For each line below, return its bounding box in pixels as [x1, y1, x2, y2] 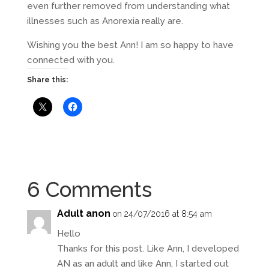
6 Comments [26, 177, 152, 202]
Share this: [26, 75, 68, 84]
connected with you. [26, 54, 115, 65]
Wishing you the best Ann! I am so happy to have [26, 39, 234, 50]
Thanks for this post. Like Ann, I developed [56, 243, 239, 254]
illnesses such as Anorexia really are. [26, 15, 183, 26]
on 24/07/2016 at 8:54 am [112, 208, 212, 219]
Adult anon [56, 207, 110, 219]
